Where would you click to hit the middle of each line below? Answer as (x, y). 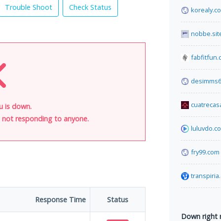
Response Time (60, 200)
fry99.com (205, 152)
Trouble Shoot (29, 7)
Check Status (90, 7)
